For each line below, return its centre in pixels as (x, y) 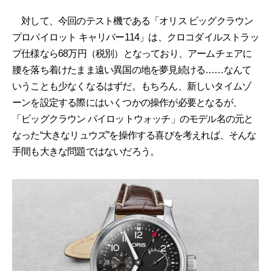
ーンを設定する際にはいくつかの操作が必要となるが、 (127, 102)
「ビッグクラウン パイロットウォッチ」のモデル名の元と (133, 119)
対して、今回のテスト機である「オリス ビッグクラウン (133, 21)
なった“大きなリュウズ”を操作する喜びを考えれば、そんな (134, 135)
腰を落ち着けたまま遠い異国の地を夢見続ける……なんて (132, 70)
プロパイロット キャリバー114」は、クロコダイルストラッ (135, 37)
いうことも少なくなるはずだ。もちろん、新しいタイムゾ (132, 86)
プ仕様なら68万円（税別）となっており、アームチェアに (132, 53)
